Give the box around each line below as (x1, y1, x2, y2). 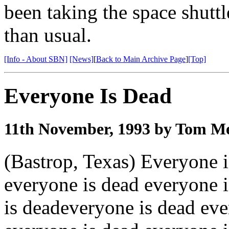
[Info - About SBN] (4, 55, 67, 64)
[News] (70, 55, 94, 64)
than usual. (4, 24, 91, 47)
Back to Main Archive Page (96, 55, 186, 64)
